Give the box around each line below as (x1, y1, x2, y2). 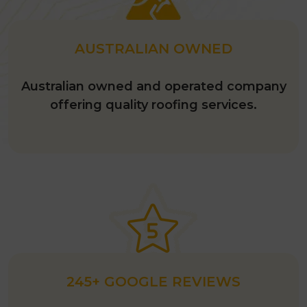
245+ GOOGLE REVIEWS (66, 273, 241, 290)
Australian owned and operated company (21, 79, 286, 94)
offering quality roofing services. (50, 97, 257, 112)
